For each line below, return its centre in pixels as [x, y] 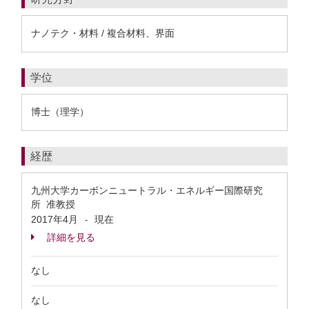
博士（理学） [60, 112]
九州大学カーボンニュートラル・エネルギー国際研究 [147, 190]
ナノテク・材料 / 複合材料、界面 [103, 33]
